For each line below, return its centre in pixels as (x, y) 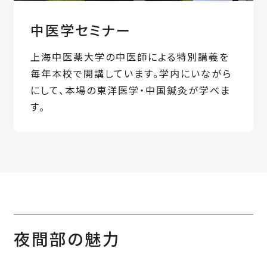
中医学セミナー (80, 30)
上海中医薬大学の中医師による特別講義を (130, 57)
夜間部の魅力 (67, 239)
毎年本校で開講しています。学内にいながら (131, 74)
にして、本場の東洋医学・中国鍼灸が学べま (130, 90)
